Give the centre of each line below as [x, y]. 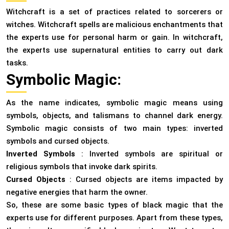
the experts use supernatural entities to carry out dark [114, 50]
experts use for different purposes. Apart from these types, [114, 218]
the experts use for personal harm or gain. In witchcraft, [114, 38]
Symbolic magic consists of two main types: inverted [114, 129]
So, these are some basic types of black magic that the [114, 205]
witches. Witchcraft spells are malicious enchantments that [114, 25]
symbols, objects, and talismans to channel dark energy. [114, 116]
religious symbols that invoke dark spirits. [82, 167]
